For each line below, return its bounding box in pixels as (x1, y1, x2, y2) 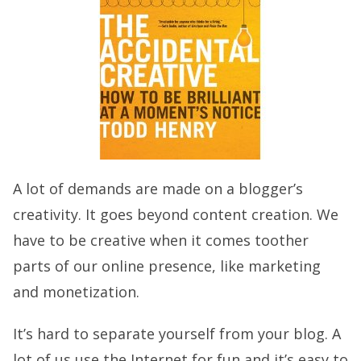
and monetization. (13, 282, 139, 301)
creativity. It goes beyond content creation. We (13, 205, 338, 224)
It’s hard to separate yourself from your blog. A (13, 324, 341, 343)
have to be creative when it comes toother (13, 230, 309, 250)
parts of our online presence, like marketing (13, 256, 321, 276)
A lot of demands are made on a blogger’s (13, 179, 303, 198)
